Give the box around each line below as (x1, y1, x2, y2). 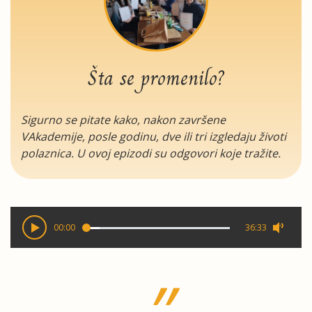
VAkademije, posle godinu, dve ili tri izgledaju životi (21, 129, 286, 144)
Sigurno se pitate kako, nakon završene (21, 112, 226, 127)
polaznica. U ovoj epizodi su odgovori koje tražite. (21, 146, 281, 161)
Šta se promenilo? (88, 62, 224, 94)
